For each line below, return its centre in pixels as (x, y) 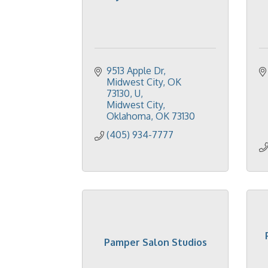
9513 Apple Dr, (136, 71)
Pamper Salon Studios (155, 242)
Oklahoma (129, 116)
